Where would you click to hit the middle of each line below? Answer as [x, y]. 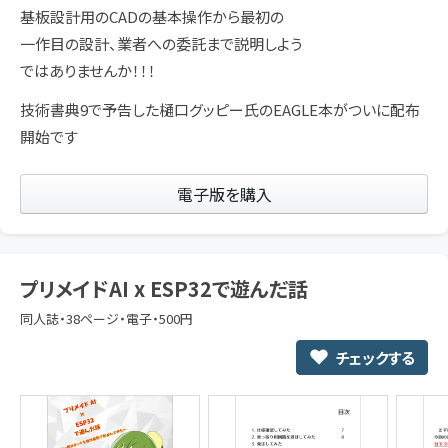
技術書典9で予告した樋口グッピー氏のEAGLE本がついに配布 [220, 109]
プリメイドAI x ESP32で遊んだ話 [164, 288]
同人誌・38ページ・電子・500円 [106, 318]
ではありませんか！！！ [88, 70]
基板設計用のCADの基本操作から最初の [152, 16]
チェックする [375, 357]
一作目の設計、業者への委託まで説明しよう [161, 43]
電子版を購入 [224, 193]
